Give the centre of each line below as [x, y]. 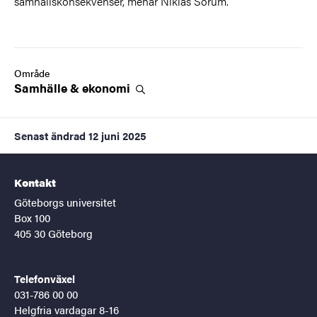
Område [32, 73]
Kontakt [35, 182]
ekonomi [108, 87]
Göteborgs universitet [65, 202]
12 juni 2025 [117, 135]
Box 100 [32, 217]
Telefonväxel [45, 278]
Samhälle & [48, 87]
